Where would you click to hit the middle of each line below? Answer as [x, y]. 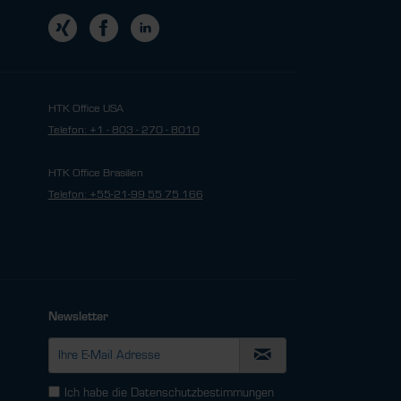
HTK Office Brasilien [95, 173]
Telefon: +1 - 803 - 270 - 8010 [124, 130]
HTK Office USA [85, 108]
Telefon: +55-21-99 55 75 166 [125, 194]
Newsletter [78, 317]
